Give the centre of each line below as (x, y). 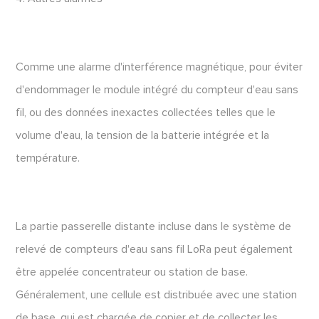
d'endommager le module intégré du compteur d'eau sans (157, 90)
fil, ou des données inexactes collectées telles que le (146, 113)
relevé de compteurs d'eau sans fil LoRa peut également (155, 249)
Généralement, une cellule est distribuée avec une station (157, 295)
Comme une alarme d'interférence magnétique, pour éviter (159, 67)
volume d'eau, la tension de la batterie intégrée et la (143, 135)
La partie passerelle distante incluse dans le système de (154, 226)
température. (48, 158)
